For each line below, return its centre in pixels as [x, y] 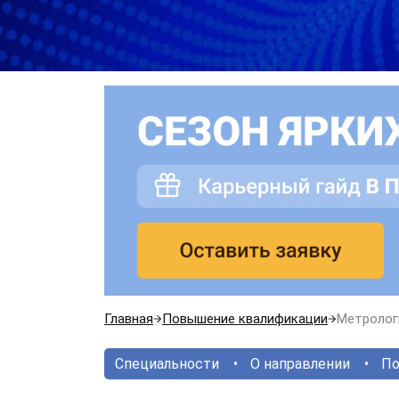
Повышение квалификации [245, 318]
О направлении [300, 363]
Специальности [167, 363]
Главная [129, 318]
